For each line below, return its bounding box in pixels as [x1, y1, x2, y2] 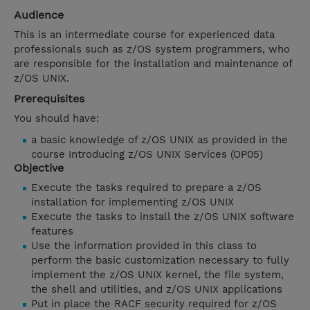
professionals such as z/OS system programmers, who [14, 43, 290, 56]
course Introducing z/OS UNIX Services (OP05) [31, 148, 263, 161]
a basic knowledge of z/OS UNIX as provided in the [31, 134, 288, 147]
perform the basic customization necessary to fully [31, 254, 289, 267]
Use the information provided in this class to [31, 239, 257, 253]
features [31, 225, 73, 238]
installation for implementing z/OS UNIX [31, 196, 234, 209]
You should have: [14, 112, 99, 125]
